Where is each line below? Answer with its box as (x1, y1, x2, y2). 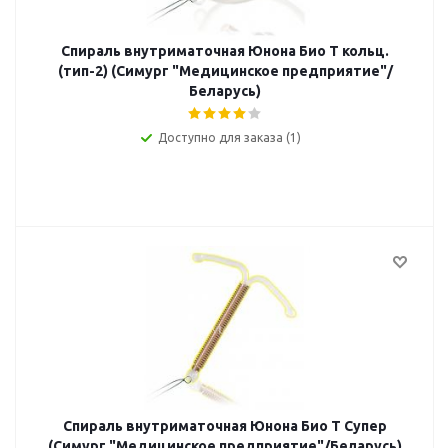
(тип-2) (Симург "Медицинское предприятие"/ (57, 63, 393, 79)
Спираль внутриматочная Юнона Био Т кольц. (61, 43, 389, 59)
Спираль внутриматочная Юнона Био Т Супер (63, 418, 387, 434)
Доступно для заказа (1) (157, 131, 301, 144)
